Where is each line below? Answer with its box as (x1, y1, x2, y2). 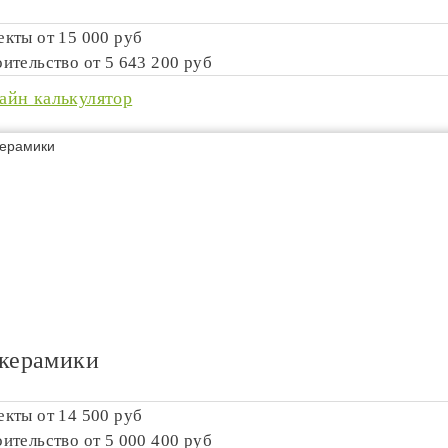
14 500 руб (58, 406, 143, 425)
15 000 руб (58, 28, 143, 47)
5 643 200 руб (104, 53, 213, 72)
